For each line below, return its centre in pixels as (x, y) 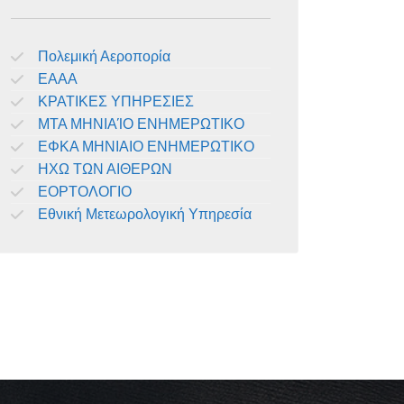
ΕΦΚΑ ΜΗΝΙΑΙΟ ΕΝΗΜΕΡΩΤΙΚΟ (146, 147)
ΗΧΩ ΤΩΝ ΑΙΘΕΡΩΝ (105, 169)
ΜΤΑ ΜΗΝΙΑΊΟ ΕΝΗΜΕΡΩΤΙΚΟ (141, 124)
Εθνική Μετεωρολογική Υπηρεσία (145, 214)
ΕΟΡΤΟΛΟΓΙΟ (85, 192)
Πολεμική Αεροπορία (104, 56)
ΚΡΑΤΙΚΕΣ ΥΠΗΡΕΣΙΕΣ (116, 101)
